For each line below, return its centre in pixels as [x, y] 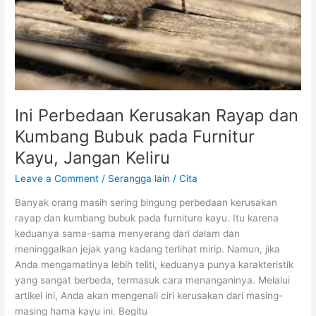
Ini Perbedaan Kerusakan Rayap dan [157, 115]
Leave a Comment [57, 178]
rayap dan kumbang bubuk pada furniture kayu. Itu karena [147, 218]
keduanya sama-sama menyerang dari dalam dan [128, 234]
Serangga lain [139, 178]
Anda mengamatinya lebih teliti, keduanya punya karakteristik [154, 265]
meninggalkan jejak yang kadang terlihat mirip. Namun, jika [148, 249]
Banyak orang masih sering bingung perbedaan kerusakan [146, 203]
